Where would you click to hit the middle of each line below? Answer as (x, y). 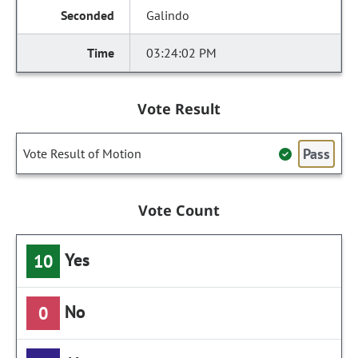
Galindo (168, 15)
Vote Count (179, 210)
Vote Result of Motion (82, 153)
